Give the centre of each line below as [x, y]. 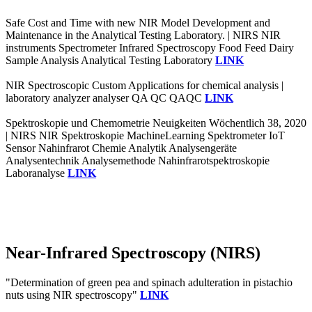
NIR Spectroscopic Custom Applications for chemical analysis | [145, 85]
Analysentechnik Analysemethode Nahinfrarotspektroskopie [138, 160]
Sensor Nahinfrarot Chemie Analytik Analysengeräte [121, 148]
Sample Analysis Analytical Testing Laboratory [110, 60]
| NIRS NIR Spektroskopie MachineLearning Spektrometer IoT [145, 135]
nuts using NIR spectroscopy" [73, 295]
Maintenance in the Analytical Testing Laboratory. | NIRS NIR [143, 35]
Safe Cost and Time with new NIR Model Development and [138, 22]
